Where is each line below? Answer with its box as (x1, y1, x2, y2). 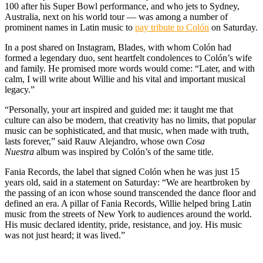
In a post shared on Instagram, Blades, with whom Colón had (5, 42, 231, 52)
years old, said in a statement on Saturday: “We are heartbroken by (5, 177, 250, 187)
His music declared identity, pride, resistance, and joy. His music (5, 219, 242, 230)
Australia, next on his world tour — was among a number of (5, 11, 228, 22)
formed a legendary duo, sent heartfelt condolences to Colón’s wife (5, 52, 252, 63)
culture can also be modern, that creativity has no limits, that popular (5, 114, 256, 125)
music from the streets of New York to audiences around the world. (5, 208, 252, 219)
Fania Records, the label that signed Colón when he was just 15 (5, 166, 240, 177)
